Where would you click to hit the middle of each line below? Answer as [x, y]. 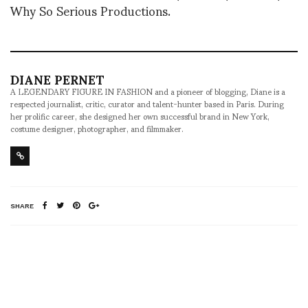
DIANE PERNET [57, 78]
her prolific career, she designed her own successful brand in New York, [140, 115]
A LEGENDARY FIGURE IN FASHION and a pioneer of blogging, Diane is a [148, 91]
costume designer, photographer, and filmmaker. [97, 128]
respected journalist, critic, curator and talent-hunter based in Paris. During [147, 103]
